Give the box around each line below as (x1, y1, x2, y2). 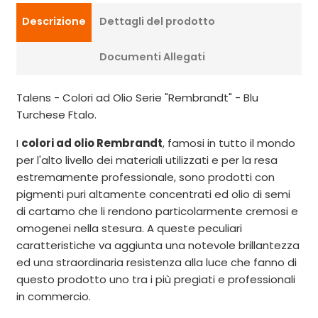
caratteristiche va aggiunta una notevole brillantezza (16, 237, 300, 253)
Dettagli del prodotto (99, 13, 216, 28)
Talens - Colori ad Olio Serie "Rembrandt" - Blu (16, 89, 258, 105)
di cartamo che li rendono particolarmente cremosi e (16, 203, 298, 219)
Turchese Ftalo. (16, 106, 97, 122)
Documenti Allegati (99, 49, 206, 64)
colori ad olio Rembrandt (21, 135, 163, 150)
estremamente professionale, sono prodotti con (16, 169, 275, 185)
